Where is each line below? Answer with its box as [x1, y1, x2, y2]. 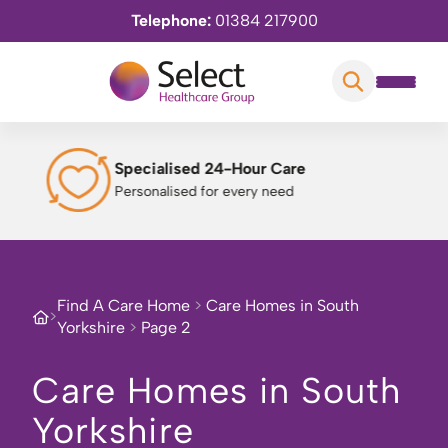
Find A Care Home [57, 296, 190, 315]
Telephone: [130, 11, 215, 30]
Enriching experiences [164, 183, 310, 200]
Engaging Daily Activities [164, 159, 356, 178]
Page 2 [141, 318, 191, 337]
